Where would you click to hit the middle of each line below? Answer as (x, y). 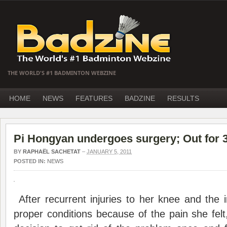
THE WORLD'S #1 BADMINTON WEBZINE (62, 73)
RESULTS (183, 98)
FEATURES (94, 98)
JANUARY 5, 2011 (109, 152)
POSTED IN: (30, 161)
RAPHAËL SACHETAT (52, 152)
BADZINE (140, 98)
